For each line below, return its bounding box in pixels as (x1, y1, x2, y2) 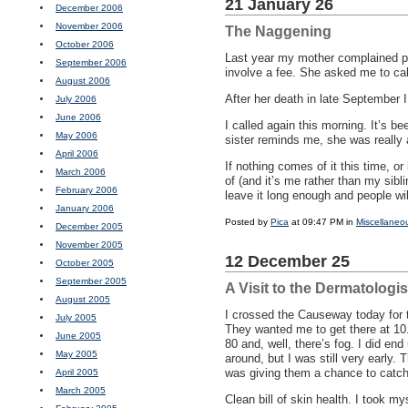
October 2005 (56, 258, 114, 268)
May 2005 (56, 349, 97, 359)
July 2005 (56, 312, 97, 322)
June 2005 (56, 331, 101, 341)
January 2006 (56, 203, 114, 213)
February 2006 (56, 185, 117, 195)
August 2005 (56, 294, 110, 304)
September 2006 (56, 57, 127, 67)
